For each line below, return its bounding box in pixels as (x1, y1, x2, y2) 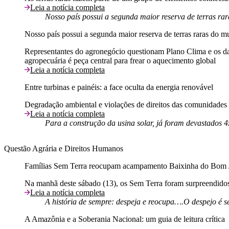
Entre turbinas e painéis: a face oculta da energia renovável (25, 82, 213, 91)
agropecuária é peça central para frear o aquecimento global (25, 56, 216, 65)
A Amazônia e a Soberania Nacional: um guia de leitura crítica (25, 214, 225, 223)
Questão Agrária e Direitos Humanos (4, 144, 123, 153)
